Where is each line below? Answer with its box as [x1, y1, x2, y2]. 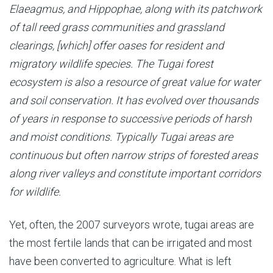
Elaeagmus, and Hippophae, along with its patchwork [9, 2, 262, 15]
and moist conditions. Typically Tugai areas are [9, 130, 233, 143]
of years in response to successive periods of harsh [9, 112, 252, 125]
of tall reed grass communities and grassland [9, 20, 224, 34]
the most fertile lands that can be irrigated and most [9, 236, 252, 249]
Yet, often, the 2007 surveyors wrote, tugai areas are [9, 218, 254, 231]
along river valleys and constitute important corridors [9, 166, 261, 180]
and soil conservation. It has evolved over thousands [9, 93, 258, 107]
